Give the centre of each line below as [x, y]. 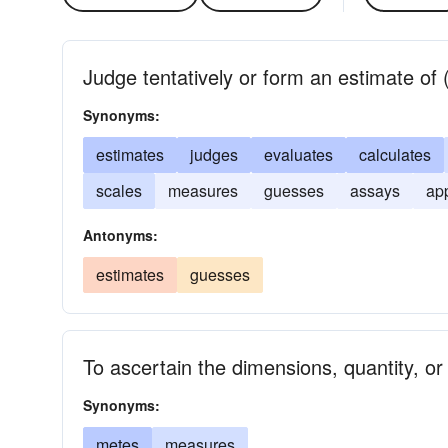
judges [214, 154]
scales [119, 190]
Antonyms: [120, 235]
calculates [395, 154]
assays [375, 190]
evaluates [298, 154]
